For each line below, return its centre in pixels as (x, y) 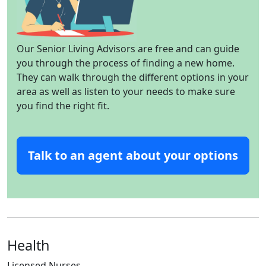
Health (28, 245)
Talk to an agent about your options (133, 155)
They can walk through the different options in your (133, 77)
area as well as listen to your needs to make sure (126, 91)
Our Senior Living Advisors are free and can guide (128, 48)
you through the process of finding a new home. (126, 63)
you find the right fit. (63, 105)
